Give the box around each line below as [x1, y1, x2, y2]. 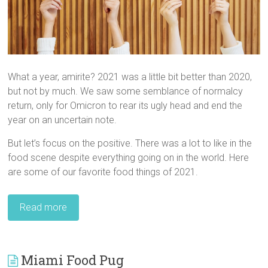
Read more [20, 201, 68, 213]
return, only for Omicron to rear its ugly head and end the [8, 99, 243, 111]
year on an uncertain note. [8, 114, 117, 126]
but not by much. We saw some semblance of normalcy [8, 85, 243, 97]
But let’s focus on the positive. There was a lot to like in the [8, 137, 252, 149]
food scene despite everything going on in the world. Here [8, 151, 249, 163]
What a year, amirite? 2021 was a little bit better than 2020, [8, 71, 252, 83]
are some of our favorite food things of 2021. [8, 166, 199, 178]
